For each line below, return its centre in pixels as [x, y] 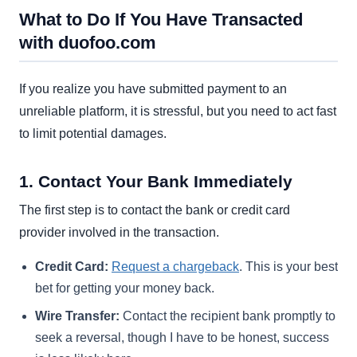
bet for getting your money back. [125, 288]
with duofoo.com [88, 43]
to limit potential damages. [93, 134]
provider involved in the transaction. [119, 232]
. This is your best [288, 266]
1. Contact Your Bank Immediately [156, 181]
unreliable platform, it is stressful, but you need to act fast [178, 112]
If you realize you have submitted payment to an [153, 89]
